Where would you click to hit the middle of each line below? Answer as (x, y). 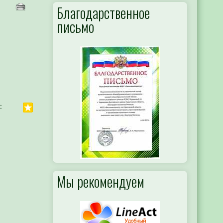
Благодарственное (103, 13)
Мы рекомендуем (101, 181)
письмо (75, 27)
